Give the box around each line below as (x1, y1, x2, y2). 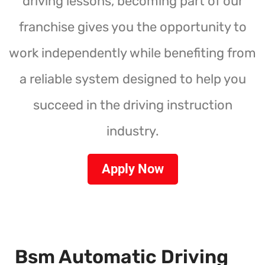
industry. (106, 122, 159, 139)
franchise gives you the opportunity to (18, 18, 247, 35)
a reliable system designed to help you (19, 70, 246, 87)
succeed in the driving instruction (33, 96, 232, 113)
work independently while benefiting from (9, 44, 256, 61)
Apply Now (101, 161, 164, 176)
